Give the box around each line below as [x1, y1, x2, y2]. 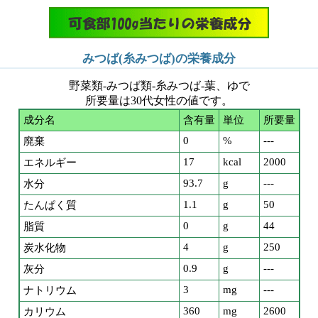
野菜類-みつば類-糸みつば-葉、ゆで [68, 79, 250, 92]
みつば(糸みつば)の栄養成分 [82, 52, 236, 66]
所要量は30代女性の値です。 [85, 94, 233, 107]
